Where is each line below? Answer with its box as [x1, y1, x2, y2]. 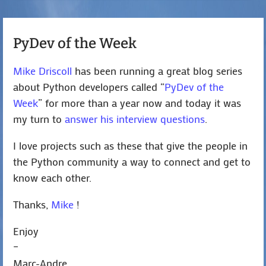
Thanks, [13, 197, 52, 212]
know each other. [13, 170, 92, 185]
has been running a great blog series [72, 64, 243, 78]
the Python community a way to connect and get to [13, 154, 251, 169]
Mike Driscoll [13, 64, 72, 78]
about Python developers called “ [13, 80, 165, 94]
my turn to [13, 112, 65, 126]
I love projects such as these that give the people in [13, 138, 248, 153]
